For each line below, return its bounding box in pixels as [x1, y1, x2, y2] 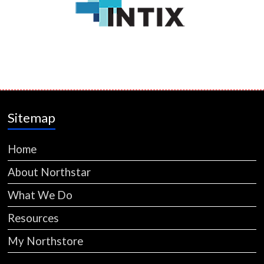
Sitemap [8, 110, 56, 126]
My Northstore [8, 235, 84, 248]
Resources [8, 212, 60, 225]
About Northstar [8, 166, 91, 179]
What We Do [8, 189, 73, 202]
